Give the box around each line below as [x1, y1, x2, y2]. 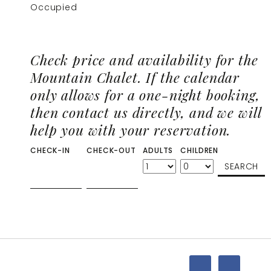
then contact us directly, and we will [30, 103, 261, 122]
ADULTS [143, 145, 174, 156]
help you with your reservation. [30, 120, 232, 140]
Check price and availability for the [30, 50, 258, 70]
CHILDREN [180, 145, 219, 156]
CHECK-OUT [87, 145, 136, 156]
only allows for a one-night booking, [30, 85, 260, 105]
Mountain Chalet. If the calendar [30, 68, 240, 87]
